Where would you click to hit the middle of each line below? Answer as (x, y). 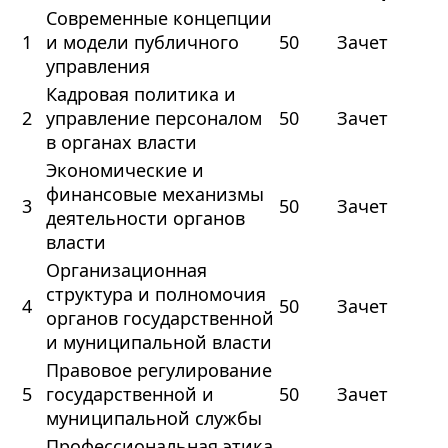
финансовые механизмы (154, 194)
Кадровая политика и (140, 94)
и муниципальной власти (158, 342)
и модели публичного (142, 42)
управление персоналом (153, 118)
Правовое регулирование (158, 370)
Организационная (126, 270)
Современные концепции (158, 18)
